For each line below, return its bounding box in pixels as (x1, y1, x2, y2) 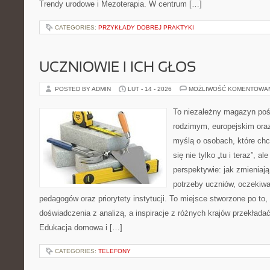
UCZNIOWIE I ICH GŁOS (39, 61, 196, 75)
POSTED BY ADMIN (55, 86, 113, 92)
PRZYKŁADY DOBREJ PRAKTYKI (98, 24, 194, 31)
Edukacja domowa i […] (39, 223, 122, 232)
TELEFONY (98, 248, 131, 254)
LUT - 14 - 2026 (128, 86, 172, 92)
